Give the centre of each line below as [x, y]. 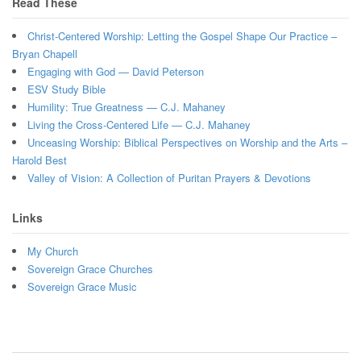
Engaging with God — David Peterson [116, 71]
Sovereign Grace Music [82, 287]
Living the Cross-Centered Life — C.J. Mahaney [139, 124]
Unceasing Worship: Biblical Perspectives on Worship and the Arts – [187, 142]
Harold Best [39, 160]
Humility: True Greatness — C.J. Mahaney [127, 106]
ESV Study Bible [66, 89]
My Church [53, 251]
